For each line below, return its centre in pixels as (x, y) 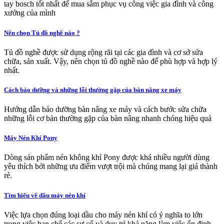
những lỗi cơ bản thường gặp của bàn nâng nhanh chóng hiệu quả (108, 118)
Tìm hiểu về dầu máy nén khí (45, 195)
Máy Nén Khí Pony (31, 138)
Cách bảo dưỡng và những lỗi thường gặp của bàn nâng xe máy (93, 89)
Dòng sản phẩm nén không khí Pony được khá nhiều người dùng (107, 157)
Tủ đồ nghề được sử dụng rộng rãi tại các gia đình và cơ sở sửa (103, 52)
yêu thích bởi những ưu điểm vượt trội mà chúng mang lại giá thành (111, 166)
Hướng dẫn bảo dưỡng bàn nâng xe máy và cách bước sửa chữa (105, 109)
